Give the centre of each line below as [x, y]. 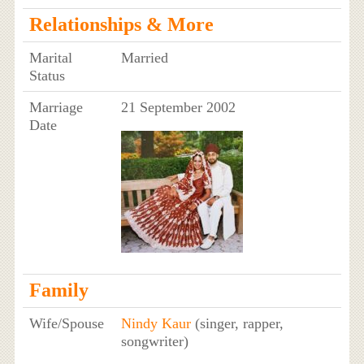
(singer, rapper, [237, 323]
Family [58, 290]
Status [47, 75]
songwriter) [154, 341]
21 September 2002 [178, 107]
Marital [50, 57]
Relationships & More [121, 24]
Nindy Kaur [156, 323]
